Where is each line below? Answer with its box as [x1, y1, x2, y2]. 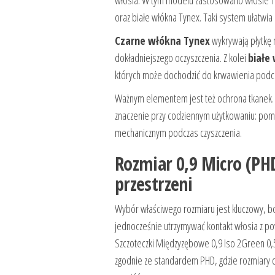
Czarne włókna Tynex [114, 33, 210, 48]
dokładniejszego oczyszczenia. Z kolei [114, 50, 248, 65]
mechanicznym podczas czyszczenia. [114, 125, 242, 140]
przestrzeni [114, 171, 193, 196]
